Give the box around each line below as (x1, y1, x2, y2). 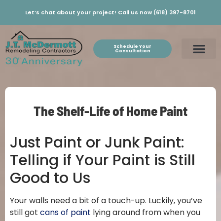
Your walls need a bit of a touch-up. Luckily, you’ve (10, 194, 202, 206)
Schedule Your (113, 43, 152, 49)
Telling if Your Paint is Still (10, 149, 195, 171)
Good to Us (10, 167, 90, 188)
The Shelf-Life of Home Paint (34, 102, 187, 118)
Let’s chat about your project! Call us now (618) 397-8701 (25, 8, 196, 16)
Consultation (114, 47, 150, 54)
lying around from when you (91, 206, 200, 218)
